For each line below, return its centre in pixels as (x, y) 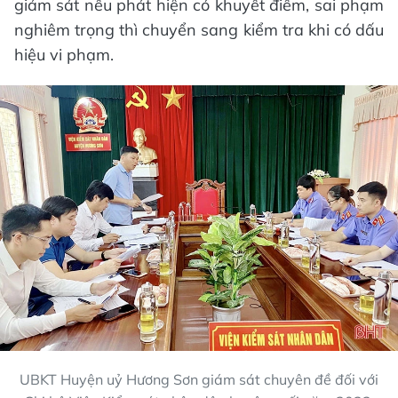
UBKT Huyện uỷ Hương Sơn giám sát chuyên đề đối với (199, 379)
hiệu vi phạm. (64, 55)
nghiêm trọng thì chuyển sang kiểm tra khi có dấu (199, 30)
